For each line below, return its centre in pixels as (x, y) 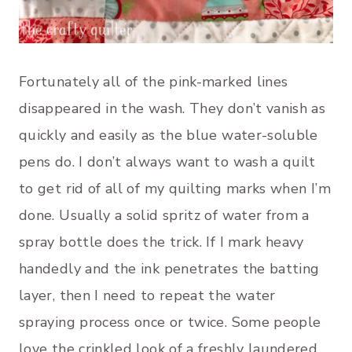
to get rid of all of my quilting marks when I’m (175, 188)
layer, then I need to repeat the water (147, 295)
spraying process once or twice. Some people (170, 322)
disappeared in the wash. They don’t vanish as (172, 108)
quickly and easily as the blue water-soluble (169, 135)
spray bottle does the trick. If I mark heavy (161, 242)
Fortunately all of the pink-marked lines (154, 81)
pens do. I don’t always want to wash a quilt (167, 161)
